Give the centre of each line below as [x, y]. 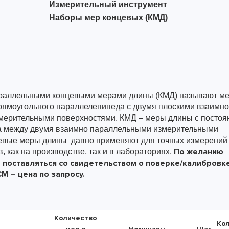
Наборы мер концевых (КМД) [108, 18]
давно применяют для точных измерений [149, 140]
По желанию [198, 152]
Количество [75, 218]
